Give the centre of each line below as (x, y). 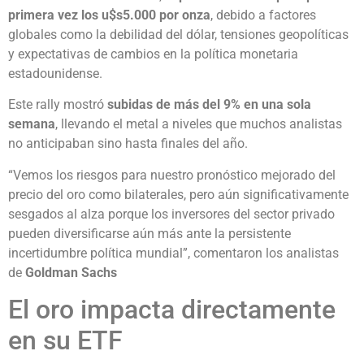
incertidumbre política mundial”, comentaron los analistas (173, 253)
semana (32, 124)
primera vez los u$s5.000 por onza (109, 15)
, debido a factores (263, 15)
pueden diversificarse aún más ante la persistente (149, 233)
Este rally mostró (58, 105)
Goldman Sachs (71, 272)
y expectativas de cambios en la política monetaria (153, 54)
